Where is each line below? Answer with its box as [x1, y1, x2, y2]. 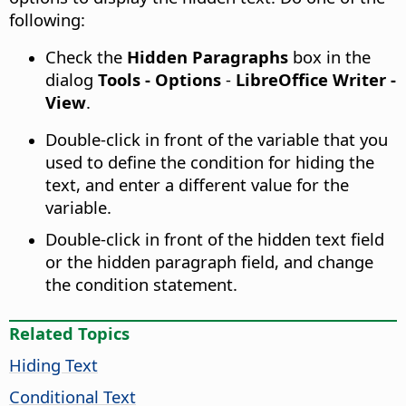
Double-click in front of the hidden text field [45, 227, 384, 251]
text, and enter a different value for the [45, 173, 349, 197]
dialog [45, 68, 98, 92]
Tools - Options [98, 68, 221, 92]
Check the [45, 45, 127, 69]
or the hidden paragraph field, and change [45, 250, 373, 274]
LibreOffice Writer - [236, 68, 396, 92]
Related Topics [9, 322, 130, 345]
